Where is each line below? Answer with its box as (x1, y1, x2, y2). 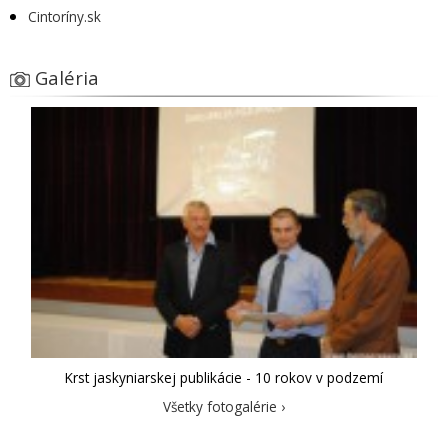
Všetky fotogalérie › (163, 396, 285, 416)
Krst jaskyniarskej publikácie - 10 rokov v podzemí (65, 367, 383, 387)
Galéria (35, 65, 99, 91)
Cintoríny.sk (28, 7, 101, 27)
